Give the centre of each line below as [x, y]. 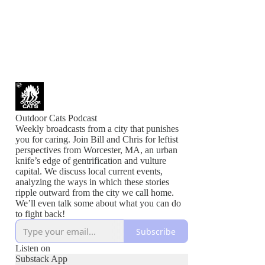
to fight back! [40, 214]
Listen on [33, 248]
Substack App [41, 259]
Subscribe [156, 231]
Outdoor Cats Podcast [56, 118]
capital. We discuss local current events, [89, 171]
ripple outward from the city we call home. [95, 193]
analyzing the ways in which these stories [92, 182]
